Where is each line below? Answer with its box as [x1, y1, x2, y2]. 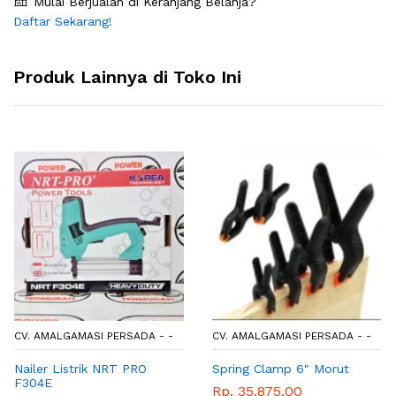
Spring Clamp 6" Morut [212, 362, 349, 377]
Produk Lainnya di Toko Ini [13, 66, 241, 88]
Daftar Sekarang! [13, 14, 112, 29]
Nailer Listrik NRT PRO [14, 362, 147, 377]
